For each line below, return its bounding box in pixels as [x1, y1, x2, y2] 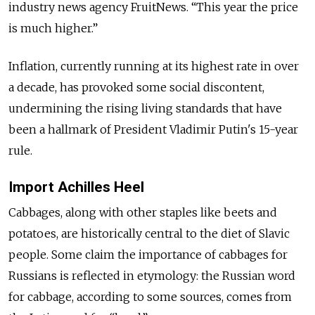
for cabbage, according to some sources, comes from [8, 289, 292, 304]
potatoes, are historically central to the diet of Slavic [8, 226, 290, 240]
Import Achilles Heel [8, 179, 144, 196]
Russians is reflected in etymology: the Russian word [8, 268, 295, 283]
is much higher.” [8, 21, 98, 36]
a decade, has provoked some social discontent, [8, 80, 264, 95]
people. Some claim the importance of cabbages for [8, 247, 288, 262]
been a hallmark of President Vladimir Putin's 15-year [8, 122, 298, 137]
